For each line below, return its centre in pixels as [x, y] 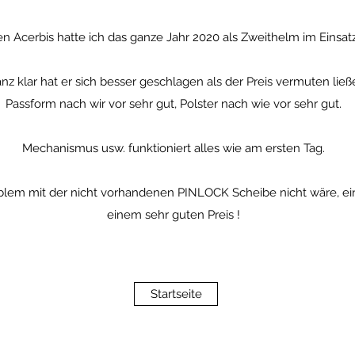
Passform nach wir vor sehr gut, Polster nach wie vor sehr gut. [174, 104]
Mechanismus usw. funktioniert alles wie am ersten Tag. [174, 148]
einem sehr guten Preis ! [174, 215]
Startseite [176, 294]
